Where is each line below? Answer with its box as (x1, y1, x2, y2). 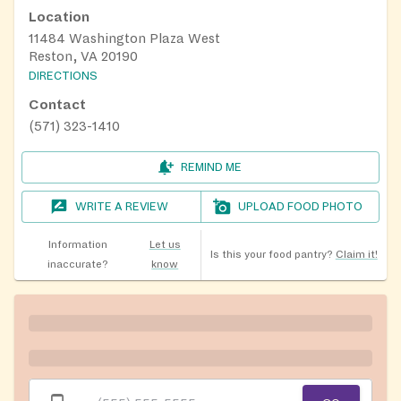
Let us (149, 239, 181, 252)
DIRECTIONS (29, 70, 98, 83)
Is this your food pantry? (209, 249, 333, 261)
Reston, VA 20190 (29, 49, 138, 64)
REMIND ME (181, 161, 242, 175)
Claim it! (335, 249, 378, 261)
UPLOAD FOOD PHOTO (238, 200, 363, 214)
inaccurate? (47, 259, 108, 271)
